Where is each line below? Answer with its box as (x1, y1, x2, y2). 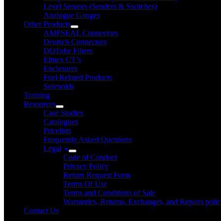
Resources (24, 100, 56, 108)
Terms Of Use (63, 180, 107, 188)
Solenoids (43, 82, 74, 90)
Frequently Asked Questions (43, 135, 132, 144)
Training (24, 91, 50, 99)
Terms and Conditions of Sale (63, 188, 155, 197)
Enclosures (43, 64, 77, 73)
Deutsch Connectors (43, 37, 107, 46)
